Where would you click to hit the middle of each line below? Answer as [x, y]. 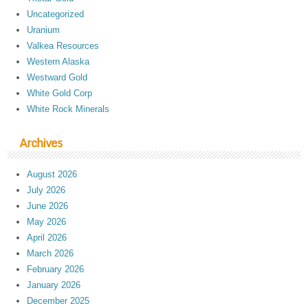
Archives [40, 142]
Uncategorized [56, 14]
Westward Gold [57, 77]
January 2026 [54, 285]
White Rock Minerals [68, 109]
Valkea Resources [63, 45]
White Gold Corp [60, 93]
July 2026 [46, 190]
